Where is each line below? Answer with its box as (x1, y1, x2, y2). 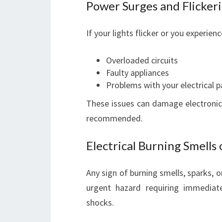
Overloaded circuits (106, 55, 178, 66)
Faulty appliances (106, 67, 169, 78)
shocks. (86, 197, 114, 208)
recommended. (86, 112, 143, 124)
